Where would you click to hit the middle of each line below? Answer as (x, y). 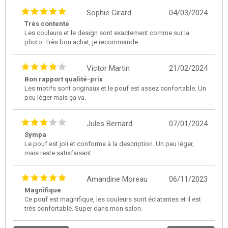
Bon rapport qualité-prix (64, 79)
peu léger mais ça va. (55, 97)
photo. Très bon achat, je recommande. (82, 42)
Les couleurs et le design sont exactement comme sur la (107, 33)
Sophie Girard (109, 12)
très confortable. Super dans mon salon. (83, 208)
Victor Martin (108, 68)
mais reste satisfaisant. (59, 153)
